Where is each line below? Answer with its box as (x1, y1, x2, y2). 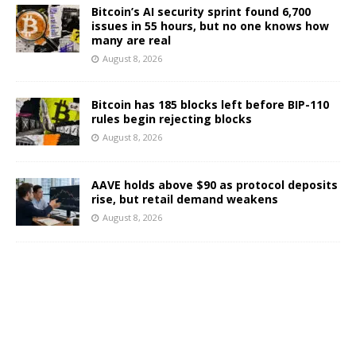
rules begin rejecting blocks (91, 110, 252, 126)
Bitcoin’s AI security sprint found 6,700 (91, 3, 311, 19)
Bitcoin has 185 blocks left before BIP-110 (91, 96, 329, 112)
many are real (91, 32, 171, 48)
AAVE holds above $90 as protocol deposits (91, 176, 338, 192)
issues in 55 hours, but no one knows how (91, 17, 329, 33)
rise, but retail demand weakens (91, 191, 278, 207)
